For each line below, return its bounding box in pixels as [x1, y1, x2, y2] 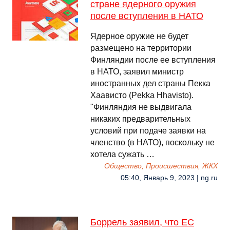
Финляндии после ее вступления [90, 55, 216, 64]
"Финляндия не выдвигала [90, 103, 191, 111]
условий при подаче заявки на [90, 126, 206, 135]
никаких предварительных [90, 114, 190, 123]
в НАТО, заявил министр [90, 67, 184, 76]
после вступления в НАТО [90, 11, 203, 21]
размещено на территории [90, 44, 191, 52]
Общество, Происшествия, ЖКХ [104, 162, 218, 170]
